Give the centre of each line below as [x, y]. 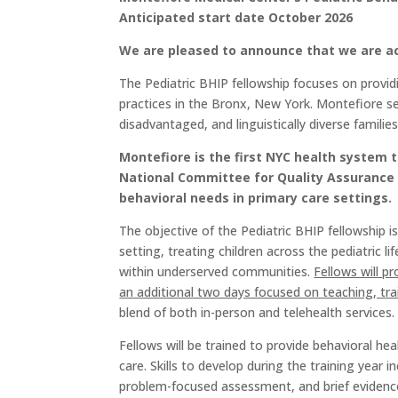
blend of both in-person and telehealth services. [257, 312]
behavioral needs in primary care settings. [256, 197]
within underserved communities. [217, 271]
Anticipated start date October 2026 [236, 17]
